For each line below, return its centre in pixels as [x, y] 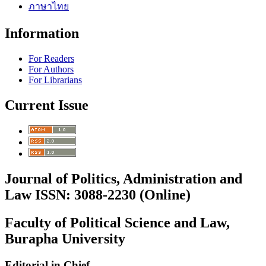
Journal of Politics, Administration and [123, 178]
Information [42, 34]
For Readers [51, 59]
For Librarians [55, 80]
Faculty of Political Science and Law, [117, 222]
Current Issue [47, 105]
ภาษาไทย [49, 7]
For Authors [51, 69]
